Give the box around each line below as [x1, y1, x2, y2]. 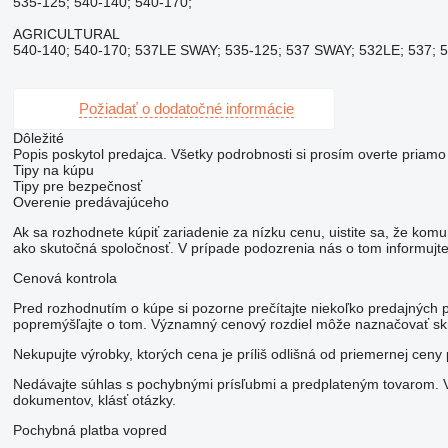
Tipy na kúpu [12, 161, 94, 178]
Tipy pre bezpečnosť [12, 177, 142, 194]
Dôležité [12, 129, 64, 146]
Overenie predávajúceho [12, 193, 169, 210]
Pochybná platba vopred [12, 421, 167, 438]
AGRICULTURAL [12, 25, 120, 42]
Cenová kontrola [12, 269, 117, 286]
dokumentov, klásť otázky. [12, 391, 176, 408]
